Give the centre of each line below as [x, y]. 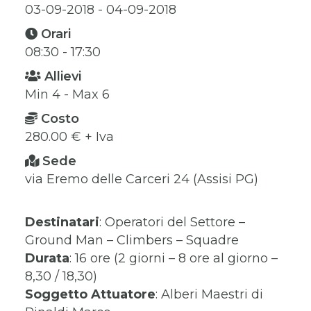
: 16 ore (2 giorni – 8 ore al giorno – [174, 258]
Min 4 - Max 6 [67, 94]
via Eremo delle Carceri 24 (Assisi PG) [142, 179]
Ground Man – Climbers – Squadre [132, 240]
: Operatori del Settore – [172, 222]
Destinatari [62, 222]
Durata [47, 258]
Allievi [63, 76]
